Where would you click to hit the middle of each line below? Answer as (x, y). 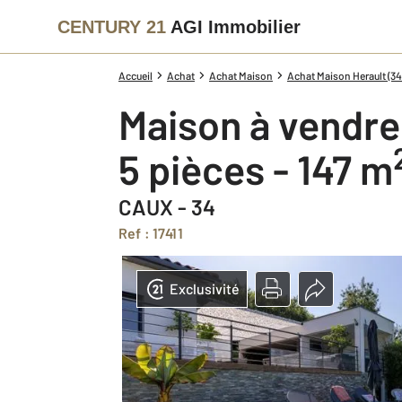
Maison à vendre (274, 124)
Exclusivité (205, 288)
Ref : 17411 (155, 233)
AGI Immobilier (236, 26)
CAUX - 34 (167, 207)
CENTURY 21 (112, 26)
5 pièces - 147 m (267, 169)
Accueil (135, 75)
